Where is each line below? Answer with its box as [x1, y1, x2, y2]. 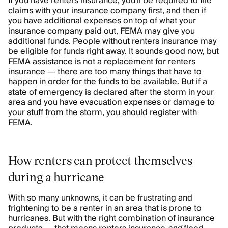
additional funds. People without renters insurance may [8, 34, 217, 48]
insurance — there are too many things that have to [8, 65, 202, 79]
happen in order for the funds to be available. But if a [8, 75, 207, 89]
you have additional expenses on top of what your [8, 14, 196, 28]
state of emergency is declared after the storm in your [8, 85, 214, 99]
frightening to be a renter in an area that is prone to [8, 201, 202, 215]
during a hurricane [8, 168, 104, 184]
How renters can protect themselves [8, 152, 192, 168]
